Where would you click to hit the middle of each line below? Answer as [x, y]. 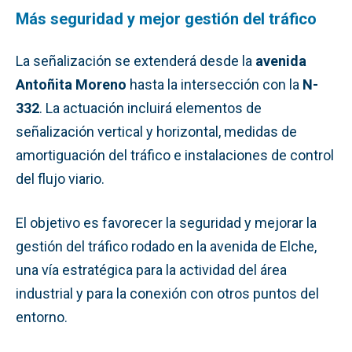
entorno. [42, 317]
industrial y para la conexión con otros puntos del [167, 293]
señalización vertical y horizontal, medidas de [156, 131]
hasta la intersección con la [214, 84]
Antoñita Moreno [71, 84]
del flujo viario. [60, 178]
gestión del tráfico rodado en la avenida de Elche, [166, 246]
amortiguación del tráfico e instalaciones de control [175, 155]
